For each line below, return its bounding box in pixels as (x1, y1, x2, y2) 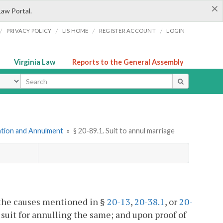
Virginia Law (14, 58, 55, 66)
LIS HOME (62, 27, 89, 34)
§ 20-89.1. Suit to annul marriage (73, 126, 175, 135)
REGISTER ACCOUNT (99, 27, 156, 34)
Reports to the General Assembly (72, 58, 184, 66)
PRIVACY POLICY (6, 27, 52, 34)
